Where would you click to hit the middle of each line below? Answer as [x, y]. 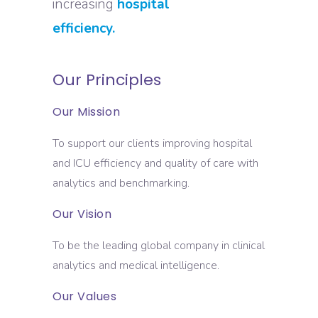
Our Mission [87, 111]
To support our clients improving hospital [152, 143]
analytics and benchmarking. [121, 183]
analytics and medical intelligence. [136, 265]
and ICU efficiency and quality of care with [155, 163]
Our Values [85, 296]
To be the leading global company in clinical [159, 245]
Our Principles [107, 79]
